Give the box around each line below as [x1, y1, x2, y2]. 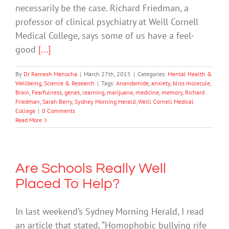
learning [82, 88, 104, 97]
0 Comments [42, 107, 75, 115]
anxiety [151, 79, 170, 87]
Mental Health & [168, 70, 212, 78]
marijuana [107, 88, 133, 97]
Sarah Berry [42, 98, 72, 106]
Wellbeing [15, 79, 41, 87]
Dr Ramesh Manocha [24, 70, 77, 78]
